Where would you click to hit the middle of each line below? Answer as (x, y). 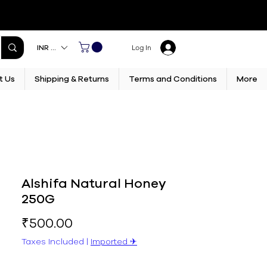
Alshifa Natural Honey (94, 183)
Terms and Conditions (173, 79)
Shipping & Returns (72, 79)
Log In (141, 47)
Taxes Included (53, 241)
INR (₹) (49, 47)
